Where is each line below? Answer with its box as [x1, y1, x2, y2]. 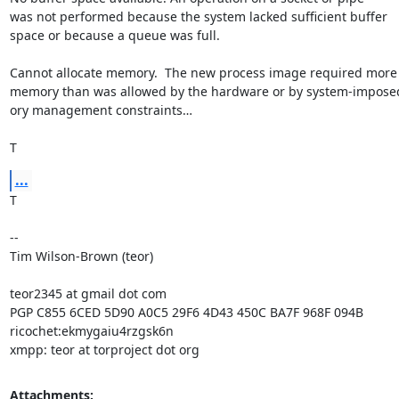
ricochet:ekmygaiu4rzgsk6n [9, 322, 174, 339]
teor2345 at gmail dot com [9, 284, 167, 302]
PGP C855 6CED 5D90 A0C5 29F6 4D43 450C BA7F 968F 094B [9, 303, 363, 321]
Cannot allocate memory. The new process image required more [9, 63, 397, 81]
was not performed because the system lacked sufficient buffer [9, 7, 387, 25]
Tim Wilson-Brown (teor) [9, 247, 153, 265]
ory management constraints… [9, 101, 192, 118]
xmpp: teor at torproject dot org [9, 340, 199, 358]
